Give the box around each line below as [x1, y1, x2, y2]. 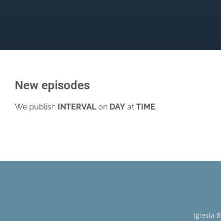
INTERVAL [58, 102, 96, 111]
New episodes [15, 78, 90, 92]
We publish [15, 102, 58, 111]
